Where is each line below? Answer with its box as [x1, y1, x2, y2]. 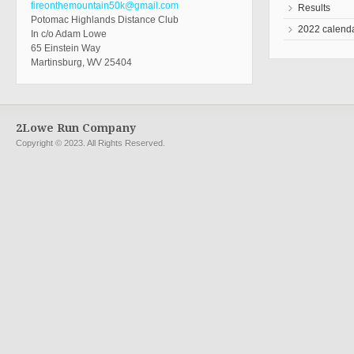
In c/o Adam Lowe [31, 28, 107, 40]
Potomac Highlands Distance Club [31, 13, 179, 25]
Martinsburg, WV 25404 [31, 56, 132, 68]
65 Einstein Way [31, 42, 100, 54]
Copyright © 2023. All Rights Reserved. [16, 137, 165, 148]
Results [298, 2, 330, 13]
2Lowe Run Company [16, 121, 136, 134]
